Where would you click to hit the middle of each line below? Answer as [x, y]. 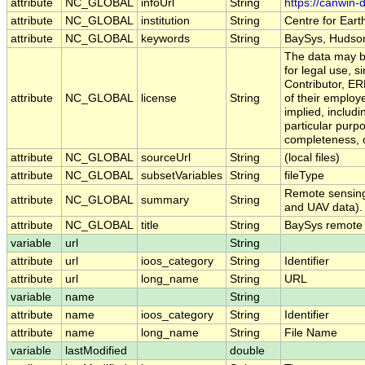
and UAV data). [323, 208]
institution [165, 21]
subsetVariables [182, 176]
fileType [304, 176]
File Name [311, 333]
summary [165, 200]
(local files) [312, 158]
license [159, 99]
